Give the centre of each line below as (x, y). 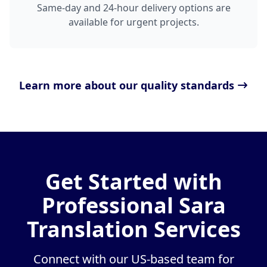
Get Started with (133, 182)
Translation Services (133, 229)
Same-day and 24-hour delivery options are (133, 8)
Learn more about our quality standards (126, 86)
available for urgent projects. (133, 22)
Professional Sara (133, 206)
